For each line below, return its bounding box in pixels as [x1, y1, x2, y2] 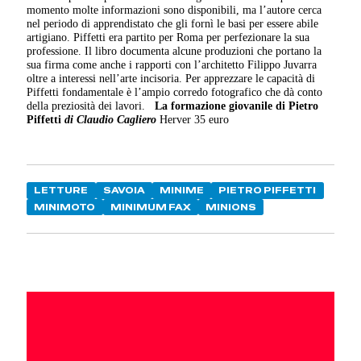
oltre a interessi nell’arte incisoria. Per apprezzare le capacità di [27, 72, 316, 85]
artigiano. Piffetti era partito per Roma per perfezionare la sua [27, 31, 310, 44]
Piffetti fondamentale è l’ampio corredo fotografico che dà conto [27, 85, 323, 99]
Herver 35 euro [160, 113, 230, 127]
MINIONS [205, 201, 257, 213]
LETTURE [34, 185, 89, 197]
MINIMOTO [34, 201, 96, 213]
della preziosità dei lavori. [27, 99, 156, 113]
